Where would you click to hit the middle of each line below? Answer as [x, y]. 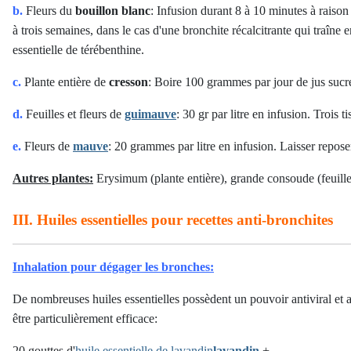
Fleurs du [49, 11]
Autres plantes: [53, 178]
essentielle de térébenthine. [78, 50]
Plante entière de [65, 82]
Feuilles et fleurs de [74, 114]
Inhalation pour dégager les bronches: [113, 267]
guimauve [150, 114]
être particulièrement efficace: [85, 318]
